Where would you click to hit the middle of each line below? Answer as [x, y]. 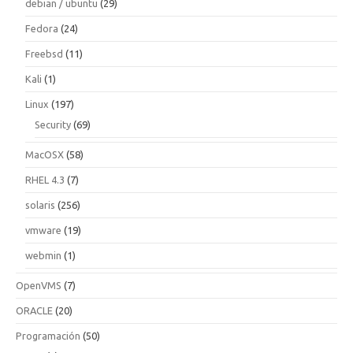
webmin [43, 255]
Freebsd [44, 53]
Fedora [42, 28]
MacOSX [45, 154]
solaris [40, 204]
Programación [48, 335]
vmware [43, 230]
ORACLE [34, 310]
